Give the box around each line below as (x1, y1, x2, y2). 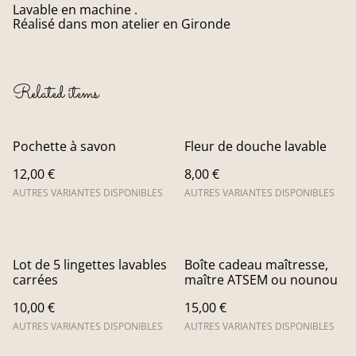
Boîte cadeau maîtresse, (184, 256, 265, 274)
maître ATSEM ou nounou (184, 271, 338, 289)
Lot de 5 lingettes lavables (13, 256, 167, 274)
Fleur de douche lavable (184, 137, 327, 156)
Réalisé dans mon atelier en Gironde (13, 15, 230, 33)
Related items (13, 80, 99, 109)
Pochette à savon (13, 137, 116, 156)
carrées (13, 271, 58, 289)
